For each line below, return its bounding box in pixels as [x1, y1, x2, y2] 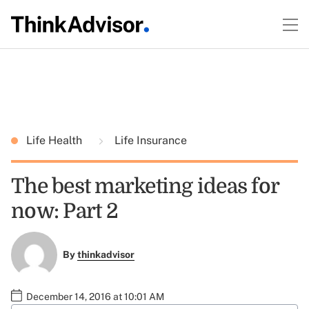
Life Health [26, 134, 85, 147]
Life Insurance [112, 134, 187, 147]
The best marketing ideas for [11, 175, 279, 198]
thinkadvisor [77, 249, 134, 261]
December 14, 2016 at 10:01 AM [26, 290, 164, 302]
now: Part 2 [11, 199, 118, 223]
